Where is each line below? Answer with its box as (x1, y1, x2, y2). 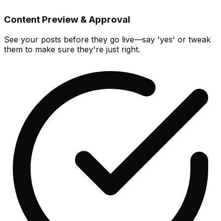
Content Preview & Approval (4, 14, 130, 26)
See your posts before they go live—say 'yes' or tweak (4, 34, 211, 44)
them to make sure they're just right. (4, 44, 140, 54)
